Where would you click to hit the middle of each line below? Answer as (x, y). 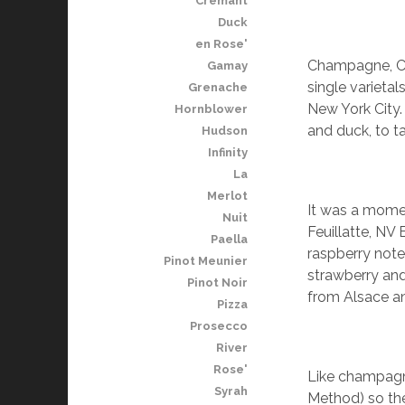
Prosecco (218, 326)
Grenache (217, 87)
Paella (229, 239)
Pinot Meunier (205, 261)
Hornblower (211, 109)
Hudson (224, 131)
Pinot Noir (217, 283)
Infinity (227, 152)
